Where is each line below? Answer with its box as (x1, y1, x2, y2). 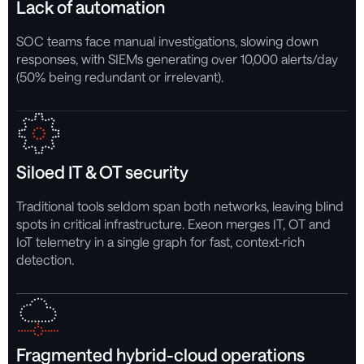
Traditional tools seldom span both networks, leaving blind (16, 197, 344, 214)
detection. (16, 251, 74, 267)
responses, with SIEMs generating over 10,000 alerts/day (16, 50, 338, 67)
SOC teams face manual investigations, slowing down (16, 32, 318, 49)
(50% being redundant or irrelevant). (16, 68, 223, 84)
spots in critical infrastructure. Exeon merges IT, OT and (16, 215, 331, 232)
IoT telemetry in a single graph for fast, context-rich (16, 233, 305, 249)
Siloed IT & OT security (16, 161, 188, 182)
